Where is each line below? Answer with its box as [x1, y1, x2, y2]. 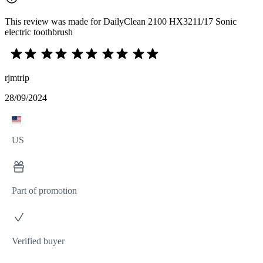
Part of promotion [12, 185, 77, 195]
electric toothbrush [5, 26, 73, 37]
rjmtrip [5, 72, 29, 83]
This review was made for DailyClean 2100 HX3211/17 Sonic [5, 16, 237, 26]
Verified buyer [12, 235, 65, 246]
